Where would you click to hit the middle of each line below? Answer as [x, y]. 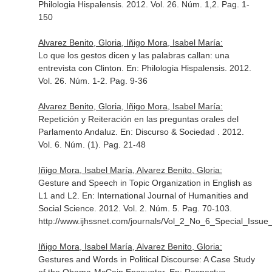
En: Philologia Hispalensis [175, 68]
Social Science [66, 208]
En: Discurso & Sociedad [168, 132]
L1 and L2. [60, 195]
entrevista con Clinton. [82, 68]
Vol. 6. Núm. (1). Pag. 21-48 [92, 144]
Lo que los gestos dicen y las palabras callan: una [134, 55]
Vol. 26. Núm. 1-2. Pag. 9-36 [93, 81]
